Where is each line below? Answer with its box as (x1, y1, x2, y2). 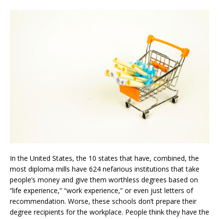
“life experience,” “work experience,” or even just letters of (10, 185, 193, 195)
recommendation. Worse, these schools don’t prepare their (10, 196, 197, 206)
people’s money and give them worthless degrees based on (10, 175, 198, 184)
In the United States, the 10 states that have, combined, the (10, 153, 199, 163)
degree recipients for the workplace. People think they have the (10, 207, 209, 217)
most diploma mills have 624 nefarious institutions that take (10, 164, 199, 174)
